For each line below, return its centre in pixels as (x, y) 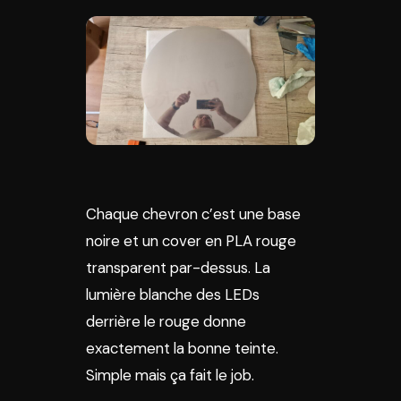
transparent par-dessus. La (178, 268)
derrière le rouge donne (166, 321)
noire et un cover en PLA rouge (191, 241)
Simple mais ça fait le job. (170, 375)
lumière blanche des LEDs (173, 294)
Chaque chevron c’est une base (193, 214)
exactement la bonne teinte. (182, 348)
